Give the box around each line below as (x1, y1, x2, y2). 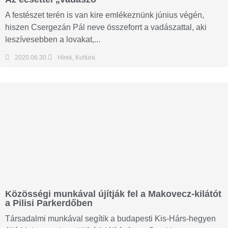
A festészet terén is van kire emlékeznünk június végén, (5, 11, 204, 19)
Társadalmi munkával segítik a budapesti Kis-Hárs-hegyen (5, 214, 216, 223)
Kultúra (75, 54, 95, 62)
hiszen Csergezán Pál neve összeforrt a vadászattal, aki (5, 23, 207, 32)
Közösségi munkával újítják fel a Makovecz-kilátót (5, 189, 221, 199)
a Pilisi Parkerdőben (5, 198, 93, 209)
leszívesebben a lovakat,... (5, 35, 100, 44)
